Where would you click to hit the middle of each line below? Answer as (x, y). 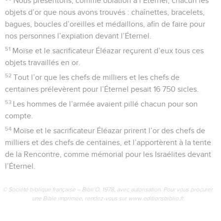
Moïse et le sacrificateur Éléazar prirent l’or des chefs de (110, 130)
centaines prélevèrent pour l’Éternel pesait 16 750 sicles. (102, 89)
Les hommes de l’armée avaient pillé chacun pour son (106, 104)
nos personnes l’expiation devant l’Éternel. (78, 36)
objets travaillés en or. (43, 62)
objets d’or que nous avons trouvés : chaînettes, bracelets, (105, 12)
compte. (19, 116)
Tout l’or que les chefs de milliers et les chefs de (97, 77)
